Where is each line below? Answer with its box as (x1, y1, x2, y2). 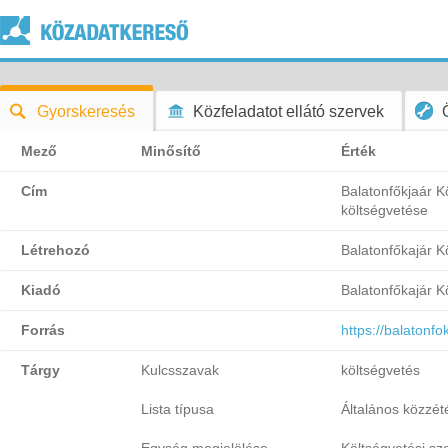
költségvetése (341, 202, 428, 218)
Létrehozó (21, 242, 90, 258)
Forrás (21, 322, 65, 338)
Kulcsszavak (141, 362, 219, 378)
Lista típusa (141, 401, 214, 417)
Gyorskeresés (37, 103, 135, 120)
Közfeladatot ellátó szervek (193, 103, 384, 120)
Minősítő (141, 143, 201, 159)
